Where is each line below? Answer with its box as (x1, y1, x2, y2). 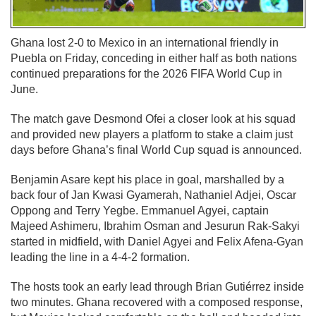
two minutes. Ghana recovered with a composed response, (11, 296, 303, 308)
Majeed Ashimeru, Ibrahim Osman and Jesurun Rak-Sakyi (11, 219, 300, 232)
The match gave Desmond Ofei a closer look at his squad (11, 112, 296, 125)
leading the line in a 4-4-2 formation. (11, 250, 190, 263)
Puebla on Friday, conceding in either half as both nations (11, 51, 297, 64)
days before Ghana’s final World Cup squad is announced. (11, 143, 302, 156)
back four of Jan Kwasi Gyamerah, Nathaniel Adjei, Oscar (11, 188, 296, 201)
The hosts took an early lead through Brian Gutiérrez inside (11, 280, 304, 293)
